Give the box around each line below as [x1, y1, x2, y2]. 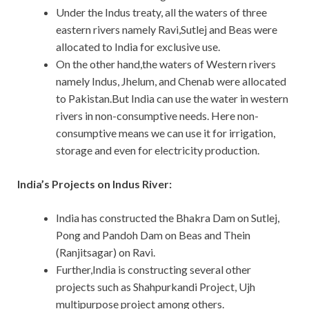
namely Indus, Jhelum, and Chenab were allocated [56, 74, 286, 88]
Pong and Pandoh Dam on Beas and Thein [56, 228, 250, 242]
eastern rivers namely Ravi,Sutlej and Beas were [56, 23, 277, 37]
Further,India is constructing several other [56, 263, 251, 277]
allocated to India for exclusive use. [56, 40, 220, 54]
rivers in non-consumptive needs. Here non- [56, 109, 259, 123]
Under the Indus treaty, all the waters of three [56, 6, 267, 19]
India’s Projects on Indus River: [17, 177, 172, 191]
